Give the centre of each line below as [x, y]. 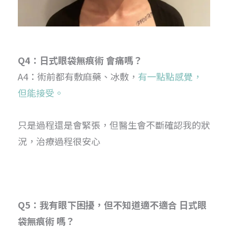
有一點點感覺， [170, 76]
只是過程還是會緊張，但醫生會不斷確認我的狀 [114, 124]
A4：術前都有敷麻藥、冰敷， [78, 76]
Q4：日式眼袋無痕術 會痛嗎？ [80, 60]
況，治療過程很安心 [59, 141]
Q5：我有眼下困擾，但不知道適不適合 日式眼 [112, 205]
